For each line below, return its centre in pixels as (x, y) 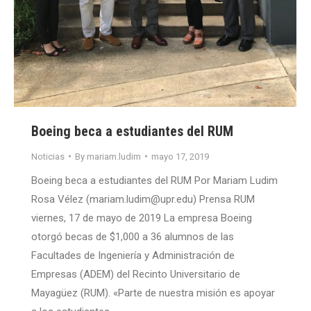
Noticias (48, 156)
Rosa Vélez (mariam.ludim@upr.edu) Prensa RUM (143, 199)
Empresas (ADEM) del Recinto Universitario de (136, 274)
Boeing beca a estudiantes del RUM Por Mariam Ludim (154, 180)
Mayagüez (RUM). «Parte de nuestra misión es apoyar (153, 293)
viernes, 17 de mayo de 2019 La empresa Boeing (142, 218)
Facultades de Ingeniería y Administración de (133, 255)
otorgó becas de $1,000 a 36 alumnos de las (133, 236)
